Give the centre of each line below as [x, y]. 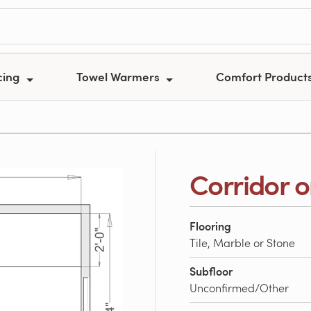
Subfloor [211, 271]
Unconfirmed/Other [239, 288]
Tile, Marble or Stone [242, 243]
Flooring [210, 226]
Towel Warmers [119, 76]
